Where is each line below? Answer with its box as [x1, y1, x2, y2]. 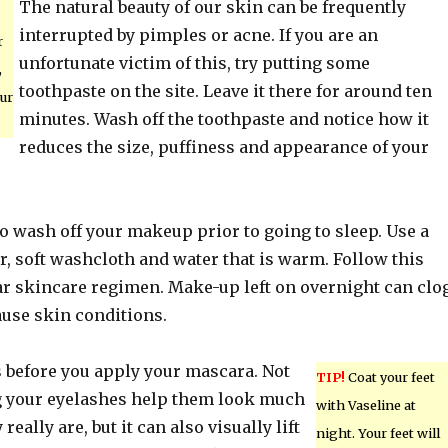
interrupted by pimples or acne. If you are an [18, 25, 378, 45]
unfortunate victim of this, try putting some [18, 53, 370, 73]
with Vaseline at [315, 397, 416, 413]
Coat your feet [344, 369, 435, 385]
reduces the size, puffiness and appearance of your [18, 137, 429, 157]
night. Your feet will [315, 425, 440, 441]
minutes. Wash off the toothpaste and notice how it [18, 109, 429, 129]
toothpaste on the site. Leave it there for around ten [18, 81, 432, 101]
